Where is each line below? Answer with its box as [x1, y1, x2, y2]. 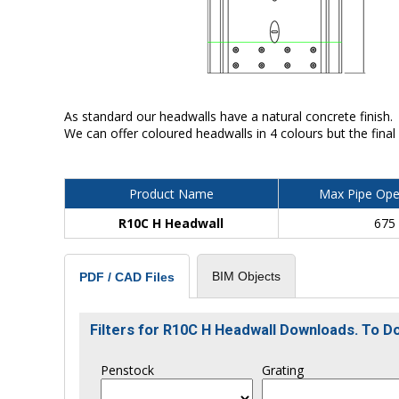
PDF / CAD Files [79, 269, 175, 284]
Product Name [128, 185, 214, 202]
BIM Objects [212, 269, 281, 283]
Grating [262, 362, 305, 379]
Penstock [100, 362, 154, 379]
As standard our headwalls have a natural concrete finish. [64, 108, 393, 125]
